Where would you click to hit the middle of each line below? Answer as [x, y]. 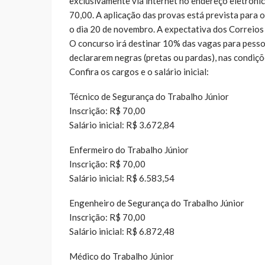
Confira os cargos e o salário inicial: [139, 71]
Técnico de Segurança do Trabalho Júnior [149, 96]
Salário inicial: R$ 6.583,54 [122, 178]
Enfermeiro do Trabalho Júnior [129, 149]
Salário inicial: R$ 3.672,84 [122, 125]
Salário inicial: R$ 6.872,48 [122, 231]
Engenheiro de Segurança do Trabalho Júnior [157, 203]
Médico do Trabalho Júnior [122, 256]
